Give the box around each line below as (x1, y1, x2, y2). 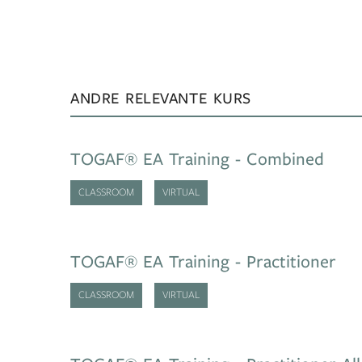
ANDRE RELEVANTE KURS (70, 90, 251, 107)
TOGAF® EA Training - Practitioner (70, 252, 336, 271)
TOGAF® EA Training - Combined (70, 149, 324, 169)
